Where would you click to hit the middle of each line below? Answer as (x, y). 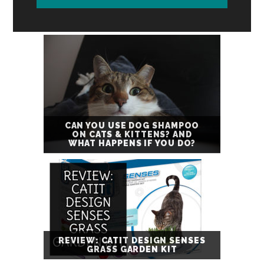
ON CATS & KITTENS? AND (132, 135)
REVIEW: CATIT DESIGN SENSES (132, 241)
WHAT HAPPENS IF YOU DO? (132, 143)
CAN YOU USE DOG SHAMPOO (132, 126)
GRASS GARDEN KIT (132, 250)
